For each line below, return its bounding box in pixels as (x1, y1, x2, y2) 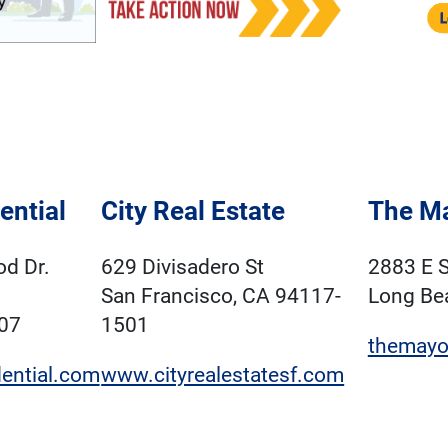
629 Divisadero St (101, 255, 265, 280)
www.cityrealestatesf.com (101, 363, 345, 388)
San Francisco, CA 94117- (101, 284, 342, 309)
